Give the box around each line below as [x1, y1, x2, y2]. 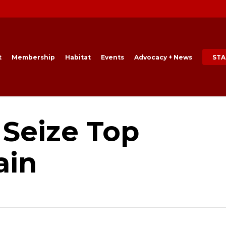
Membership [12, 53, 55, 61]
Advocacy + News [134, 53, 192, 61]
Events [101, 53, 124, 61]
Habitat [65, 53, 91, 61]
